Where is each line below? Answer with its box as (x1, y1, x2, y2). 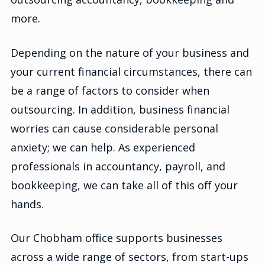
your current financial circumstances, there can (11, 64, 252, 79)
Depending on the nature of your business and (11, 45, 249, 60)
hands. (11, 196, 44, 211)
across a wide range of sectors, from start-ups (11, 249, 248, 264)
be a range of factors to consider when (11, 83, 209, 98)
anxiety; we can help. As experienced (11, 140, 195, 154)
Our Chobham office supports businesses (11, 230, 222, 245)
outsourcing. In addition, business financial (11, 102, 230, 117)
